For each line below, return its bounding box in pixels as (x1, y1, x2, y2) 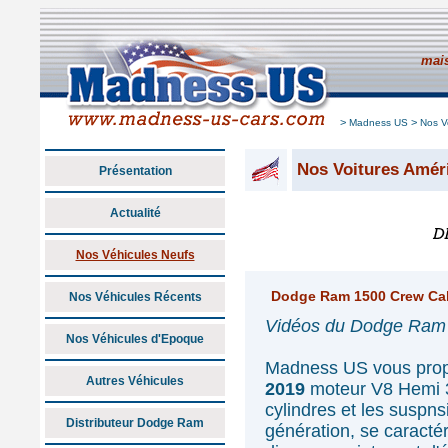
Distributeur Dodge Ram (66, 416, 204, 430)
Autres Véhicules (86, 374, 184, 388)
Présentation (98, 164, 172, 178)
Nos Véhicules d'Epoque (66, 332, 204, 346)
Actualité (109, 206, 161, 220)
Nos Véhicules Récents (68, 290, 202, 304)
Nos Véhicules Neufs (75, 248, 195, 262)
